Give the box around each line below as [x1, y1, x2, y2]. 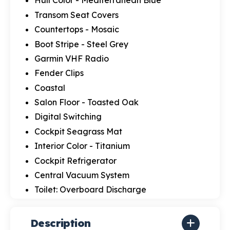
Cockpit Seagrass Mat [34, 126, 122, 137]
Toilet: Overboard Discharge [34, 184, 146, 195]
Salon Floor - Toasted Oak [34, 97, 139, 108]
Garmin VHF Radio [34, 53, 109, 64]
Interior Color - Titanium [34, 141, 130, 151]
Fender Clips [34, 68, 84, 79]
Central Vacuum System [34, 170, 129, 181]
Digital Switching [34, 111, 102, 122]
